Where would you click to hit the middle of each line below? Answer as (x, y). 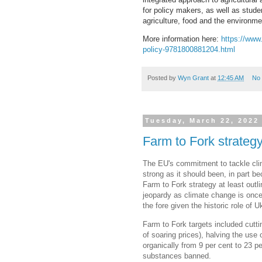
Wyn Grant (193, 78)
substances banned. (177, 256)
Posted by (163, 78)
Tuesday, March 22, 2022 (202, 121)
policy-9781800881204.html (189, 50)
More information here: (182, 39)
